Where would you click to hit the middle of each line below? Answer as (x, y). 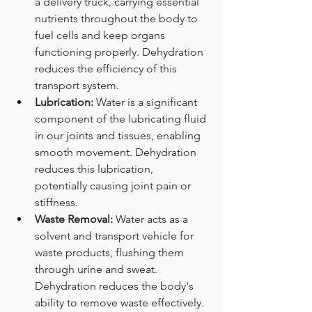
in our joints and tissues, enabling (119, 135)
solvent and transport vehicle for (116, 235)
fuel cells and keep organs (101, 35)
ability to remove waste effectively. (119, 302)
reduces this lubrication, (95, 169)
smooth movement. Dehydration (117, 152)
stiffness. (56, 202)
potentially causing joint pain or (114, 185)
